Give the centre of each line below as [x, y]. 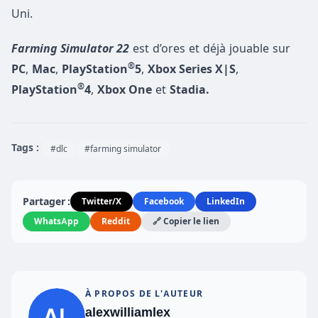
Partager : [46, 202]
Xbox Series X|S [192, 69]
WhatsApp [56, 221]
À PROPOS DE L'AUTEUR [144, 294]
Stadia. [190, 90]
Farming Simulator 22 [70, 49]
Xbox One [125, 90]
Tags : [25, 148]
